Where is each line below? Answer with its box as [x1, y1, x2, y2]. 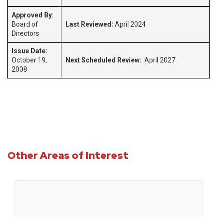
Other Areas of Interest [7, 149, 128, 162]
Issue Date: [12, 47, 47, 55]
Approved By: [12, 11, 54, 19]
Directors [12, 30, 39, 37]
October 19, [12, 56, 47, 64]
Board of [12, 20, 38, 28]
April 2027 [141, 56, 175, 64]
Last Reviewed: [65, 20, 113, 28]
